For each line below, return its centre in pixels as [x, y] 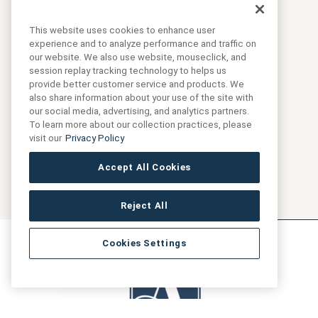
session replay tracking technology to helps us [128, 71]
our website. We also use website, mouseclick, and [138, 57]
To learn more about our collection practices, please [141, 125]
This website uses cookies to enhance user [122, 31]
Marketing [143, 63]
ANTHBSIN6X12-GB [141, 31]
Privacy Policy [95, 138]
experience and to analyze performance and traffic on [143, 44]
